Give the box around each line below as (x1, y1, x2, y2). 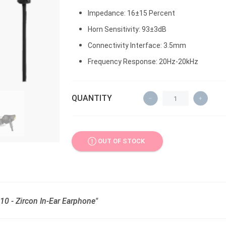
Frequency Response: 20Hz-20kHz (88, 57, 198, 66)
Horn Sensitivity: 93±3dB (88, 25, 166, 33)
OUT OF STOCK (98, 137, 145, 145)
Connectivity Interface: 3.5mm (88, 41, 186, 49)
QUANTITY (72, 93, 112, 103)
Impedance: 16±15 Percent (88, 9, 175, 17)
